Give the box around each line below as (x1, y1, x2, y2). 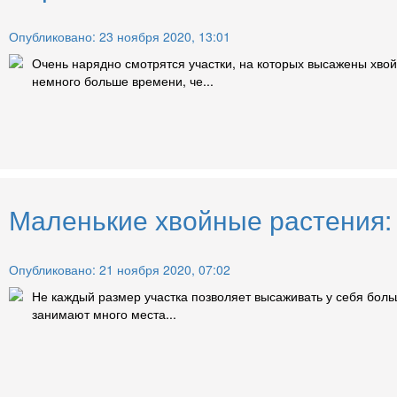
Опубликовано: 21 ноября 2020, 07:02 (9, 260, 230, 278)
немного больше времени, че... (32, 71, 214, 90)
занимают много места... (32, 304, 176, 323)
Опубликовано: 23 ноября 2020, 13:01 (9, 27, 230, 45)
